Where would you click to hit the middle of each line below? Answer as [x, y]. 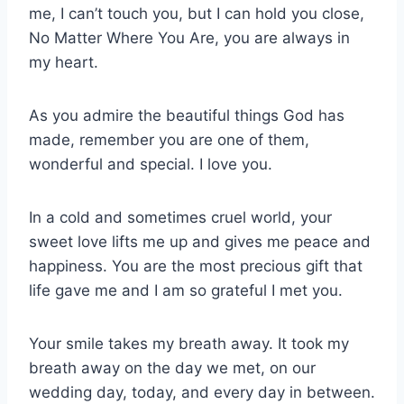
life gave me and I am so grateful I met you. [186, 291]
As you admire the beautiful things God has [187, 116]
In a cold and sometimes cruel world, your [180, 218]
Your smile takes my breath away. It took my [189, 344]
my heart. [64, 63]
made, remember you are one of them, [169, 140]
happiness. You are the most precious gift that [196, 266]
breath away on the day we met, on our [172, 368]
